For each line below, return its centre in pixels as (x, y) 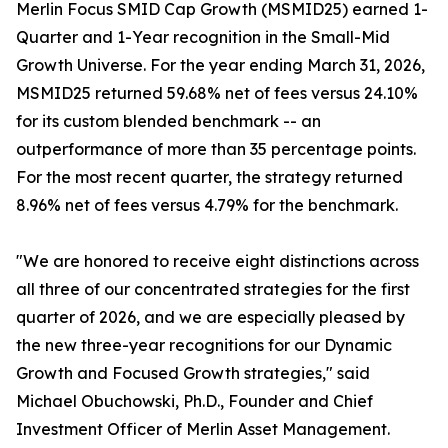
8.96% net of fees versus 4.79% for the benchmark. (207, 205)
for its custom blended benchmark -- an (168, 121)
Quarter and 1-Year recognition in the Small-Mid (203, 37)
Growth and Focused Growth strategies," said (193, 373)
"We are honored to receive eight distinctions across (217, 261)
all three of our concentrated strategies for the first (213, 289)
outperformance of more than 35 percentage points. (216, 149)
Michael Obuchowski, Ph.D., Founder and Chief (194, 401)
